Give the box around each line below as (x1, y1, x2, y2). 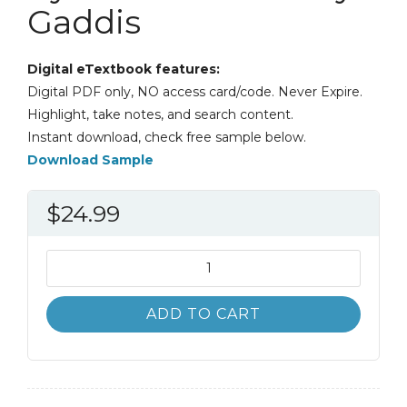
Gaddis (27, 2, 141, 43)
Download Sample (27, 152, 154, 169)
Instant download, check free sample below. (27, 129, 306, 146)
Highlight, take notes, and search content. (27, 106, 293, 124)
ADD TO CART (146, 305, 261, 323)
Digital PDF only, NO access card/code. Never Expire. (27, 84, 362, 101)
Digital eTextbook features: (27, 61, 220, 78)
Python (45, 320, 95, 337)
